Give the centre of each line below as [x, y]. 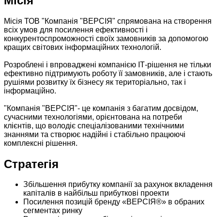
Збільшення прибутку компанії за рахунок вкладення [118, 185]
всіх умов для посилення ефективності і [76, 30]
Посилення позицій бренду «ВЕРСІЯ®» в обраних [114, 202]
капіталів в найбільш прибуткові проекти [96, 193]
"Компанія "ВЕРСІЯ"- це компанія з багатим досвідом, [101, 108]
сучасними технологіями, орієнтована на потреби [93, 117]
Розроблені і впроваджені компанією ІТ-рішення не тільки [108, 64]
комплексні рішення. [41, 143]
